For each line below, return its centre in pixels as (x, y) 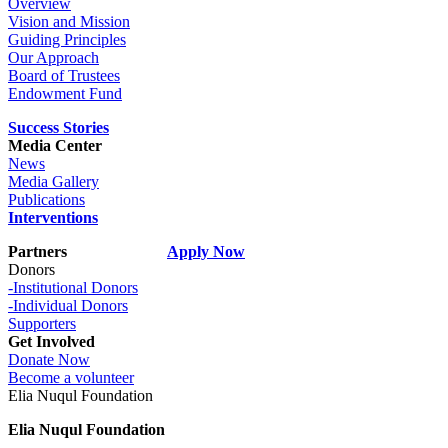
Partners (87, 252)
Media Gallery (53, 182)
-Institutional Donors (73, 288)
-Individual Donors (68, 306)
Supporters (42, 324)
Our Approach (53, 58)
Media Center (55, 146)
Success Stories (58, 128)
